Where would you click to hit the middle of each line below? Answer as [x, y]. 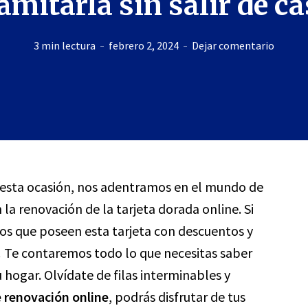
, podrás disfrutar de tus [177, 297]
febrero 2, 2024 [143, 45]
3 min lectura [64, 45]
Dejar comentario [233, 45]
